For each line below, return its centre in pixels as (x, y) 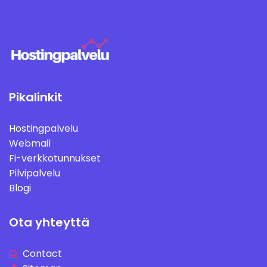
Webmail (30, 143)
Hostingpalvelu (44, 128)
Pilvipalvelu (35, 173)
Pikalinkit (36, 97)
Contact (42, 254)
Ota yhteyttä (49, 222)
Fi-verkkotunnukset (55, 158)
